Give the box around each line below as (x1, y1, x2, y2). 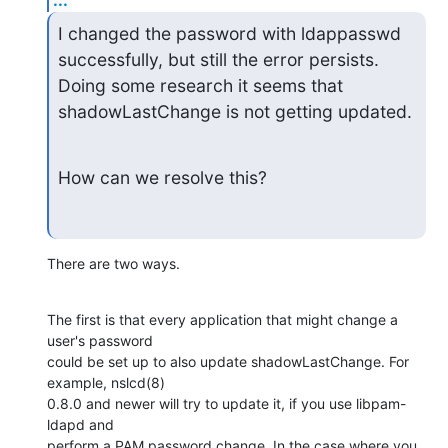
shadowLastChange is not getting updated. (57, 100, 412, 122)
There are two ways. (47, 255, 180, 273)
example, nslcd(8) (47, 374, 165, 392)
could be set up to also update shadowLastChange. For (47, 353, 409, 371)
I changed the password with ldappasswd (57, 22, 401, 44)
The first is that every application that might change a (47, 311, 398, 329)
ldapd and (47, 416, 114, 434)
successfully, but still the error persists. (57, 48, 379, 70)
